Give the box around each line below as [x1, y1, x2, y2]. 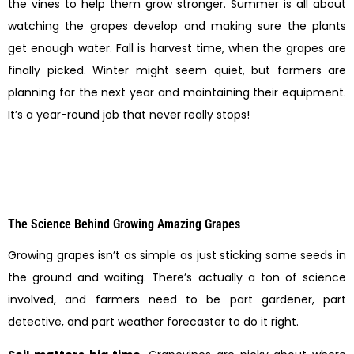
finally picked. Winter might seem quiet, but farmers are [8, 62, 346, 79]
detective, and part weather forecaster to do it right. [8, 313, 299, 330]
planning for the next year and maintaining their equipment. [8, 85, 346, 101]
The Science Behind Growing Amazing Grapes [8, 216, 240, 232]
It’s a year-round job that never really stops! [8, 107, 250, 123]
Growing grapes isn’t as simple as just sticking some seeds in [8, 247, 346, 263]
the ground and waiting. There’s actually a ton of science [8, 269, 346, 285]
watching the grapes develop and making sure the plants [8, 18, 346, 35]
